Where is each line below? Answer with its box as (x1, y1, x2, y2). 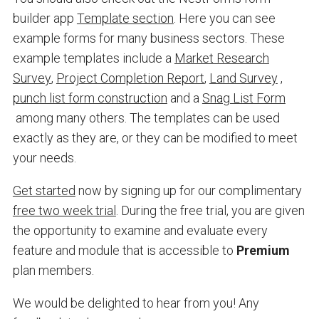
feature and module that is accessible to (12, 242, 236, 258)
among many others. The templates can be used (12, 110, 280, 125)
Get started (12, 182, 75, 198)
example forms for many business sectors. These (12, 30, 285, 46)
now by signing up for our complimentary (75, 182, 302, 198)
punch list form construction (12, 90, 167, 105)
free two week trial (12, 202, 116, 218)
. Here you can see (173, 10, 276, 26)
